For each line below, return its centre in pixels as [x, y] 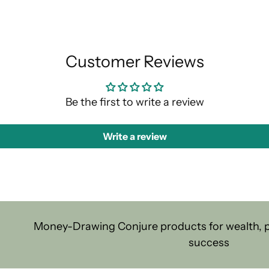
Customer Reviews [134, 62]
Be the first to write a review [134, 102]
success [209, 243]
